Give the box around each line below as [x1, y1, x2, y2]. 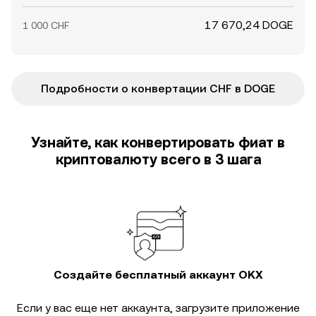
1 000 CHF [23, 20, 69, 31]
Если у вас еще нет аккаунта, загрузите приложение [16, 301, 300, 315]
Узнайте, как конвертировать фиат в [31, 134, 285, 151]
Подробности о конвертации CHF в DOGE [41, 82, 275, 95]
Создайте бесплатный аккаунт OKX [53, 268, 263, 281]
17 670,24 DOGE [205, 18, 293, 32]
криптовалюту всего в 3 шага [55, 151, 261, 168]
